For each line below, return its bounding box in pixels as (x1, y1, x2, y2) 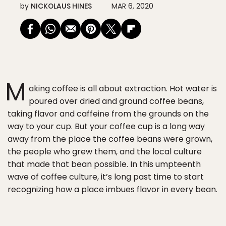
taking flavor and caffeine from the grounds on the (8, 108, 209, 120)
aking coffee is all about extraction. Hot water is (29, 83, 217, 94)
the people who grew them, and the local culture (8, 146, 202, 157)
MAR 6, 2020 (111, 1, 153, 11)
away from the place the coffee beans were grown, (8, 133, 212, 145)
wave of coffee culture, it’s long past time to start (8, 171, 204, 183)
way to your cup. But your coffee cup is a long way (8, 121, 205, 132)
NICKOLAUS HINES (31, 1, 92, 11)
